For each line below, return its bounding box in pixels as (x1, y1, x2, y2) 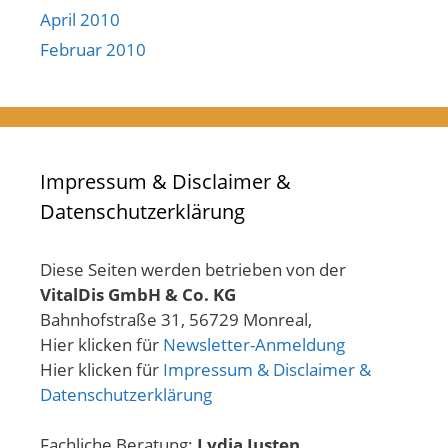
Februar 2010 (40, 37, 146, 61)
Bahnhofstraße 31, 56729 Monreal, (40, 307, 312, 331)
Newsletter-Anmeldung (163, 332, 345, 356)
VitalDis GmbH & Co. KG (40, 282, 236, 306)
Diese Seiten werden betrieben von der (40, 257, 346, 281)
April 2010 (40, 7, 120, 31)
